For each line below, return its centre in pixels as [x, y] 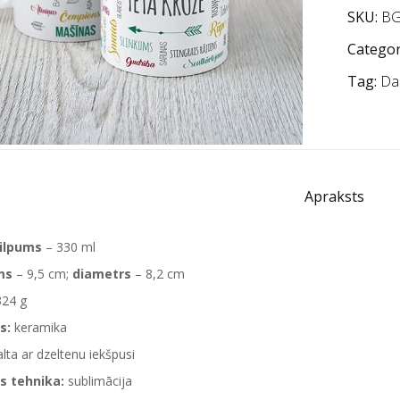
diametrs [102, 274]
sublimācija [98, 381]
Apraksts [334, 196]
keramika [39, 327]
